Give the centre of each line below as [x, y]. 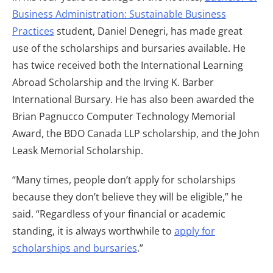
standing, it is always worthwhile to [93, 231]
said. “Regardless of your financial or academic [119, 214]
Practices [33, 31]
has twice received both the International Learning [128, 66]
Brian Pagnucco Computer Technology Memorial [124, 117]
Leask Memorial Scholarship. [78, 151]
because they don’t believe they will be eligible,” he [127, 197]
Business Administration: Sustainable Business [119, 14]
